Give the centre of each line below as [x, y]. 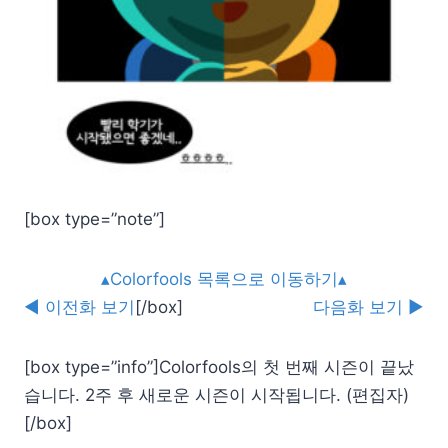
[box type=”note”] [94, 218]
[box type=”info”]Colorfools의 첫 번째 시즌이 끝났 [219, 366]
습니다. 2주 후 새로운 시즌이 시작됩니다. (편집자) [216, 394]
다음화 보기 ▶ [368, 306]
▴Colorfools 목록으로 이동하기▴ [224, 278]
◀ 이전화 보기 [79, 306]
